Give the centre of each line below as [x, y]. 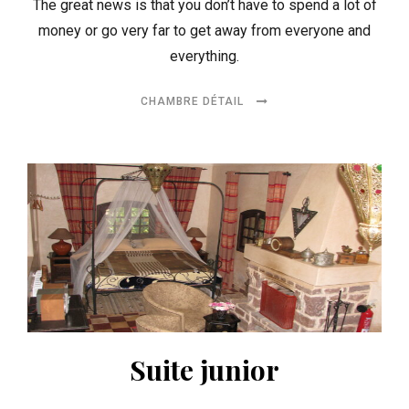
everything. [204, 56]
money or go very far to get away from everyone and [204, 30]
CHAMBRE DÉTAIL [194, 101]
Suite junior [204, 369]
